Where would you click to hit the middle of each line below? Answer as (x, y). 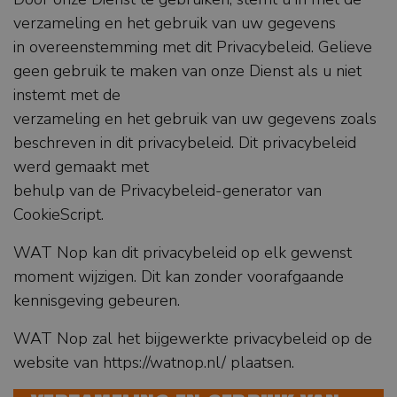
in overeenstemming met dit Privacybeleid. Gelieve (193, 47)
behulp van (56, 191)
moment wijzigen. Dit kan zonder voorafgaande (179, 277)
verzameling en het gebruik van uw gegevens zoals (195, 119)
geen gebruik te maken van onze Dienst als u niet (187, 71)
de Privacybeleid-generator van (210, 191)
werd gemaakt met (81, 167)
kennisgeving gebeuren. (97, 301)
